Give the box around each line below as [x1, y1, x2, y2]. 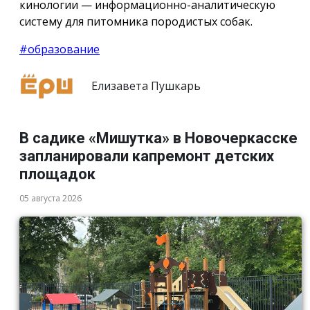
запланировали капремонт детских [19, 147, 274, 165]
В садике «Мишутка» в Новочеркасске [19, 129, 298, 147]
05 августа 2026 [19, 192, 82, 205]
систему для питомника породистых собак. [19, 13, 253, 29]
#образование [19, 41, 100, 57]
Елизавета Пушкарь [89, 77, 201, 93]
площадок [19, 165, 95, 183]
